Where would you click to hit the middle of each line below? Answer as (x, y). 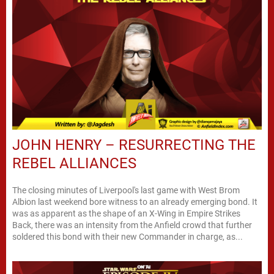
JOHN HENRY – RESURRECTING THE (134, 145)
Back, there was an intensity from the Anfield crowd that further (132, 225)
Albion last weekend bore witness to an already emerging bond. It (135, 202)
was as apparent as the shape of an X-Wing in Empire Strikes (126, 214)
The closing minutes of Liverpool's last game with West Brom (126, 191)
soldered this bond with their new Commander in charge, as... (128, 237)
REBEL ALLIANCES (74, 164)
